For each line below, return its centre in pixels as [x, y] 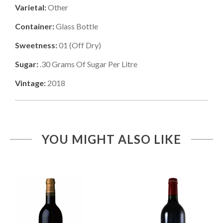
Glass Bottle [77, 26]
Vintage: [30, 83]
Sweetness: [36, 45]
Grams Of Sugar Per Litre [94, 64]
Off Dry [85, 45]
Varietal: [31, 7]
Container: [35, 26]
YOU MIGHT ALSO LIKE [111, 139]
